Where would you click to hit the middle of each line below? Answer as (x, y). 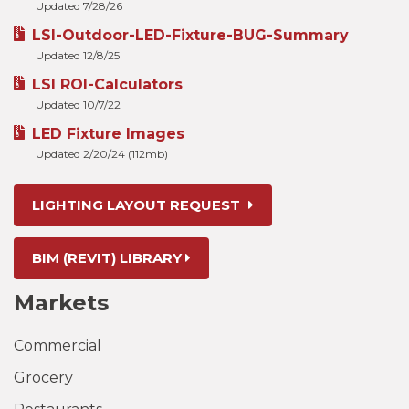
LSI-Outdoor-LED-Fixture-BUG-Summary (190, 35)
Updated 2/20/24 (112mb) (102, 154)
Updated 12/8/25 (78, 55)
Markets (61, 303)
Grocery (43, 378)
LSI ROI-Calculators (107, 84)
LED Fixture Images (108, 134)
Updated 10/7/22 (78, 105)
